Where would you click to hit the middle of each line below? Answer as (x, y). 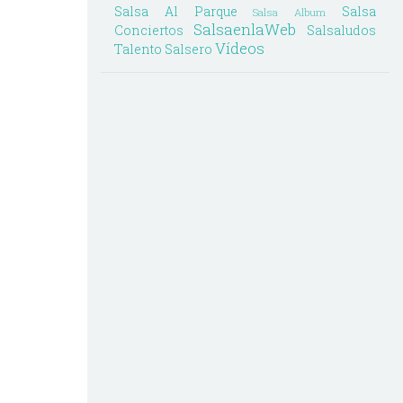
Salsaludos (341, 30)
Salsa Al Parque (176, 11)
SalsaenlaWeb (245, 29)
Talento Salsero (163, 49)
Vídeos (240, 48)
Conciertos (149, 30)
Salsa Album (290, 12)
